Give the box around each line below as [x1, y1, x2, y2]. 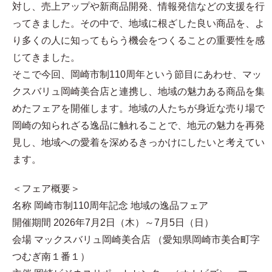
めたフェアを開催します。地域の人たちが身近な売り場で [12, 103, 265, 114]
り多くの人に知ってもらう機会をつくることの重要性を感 [12, 35, 265, 46]
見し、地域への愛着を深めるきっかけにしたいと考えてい [12, 137, 265, 148]
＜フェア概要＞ [12, 183, 80, 194]
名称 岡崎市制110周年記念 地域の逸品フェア [12, 200, 208, 211]
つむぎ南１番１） [12, 251, 90, 262]
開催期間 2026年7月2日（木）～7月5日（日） [12, 217, 214, 228]
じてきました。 [12, 52, 80, 63]
